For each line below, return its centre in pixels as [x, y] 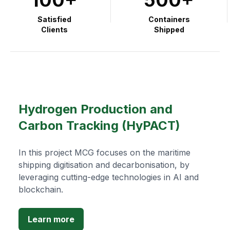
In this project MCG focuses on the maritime [104, 152]
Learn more [51, 219]
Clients [54, 29]
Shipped [169, 29]
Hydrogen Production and [95, 109]
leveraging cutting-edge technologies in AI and [109, 177]
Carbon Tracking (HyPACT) [99, 125]
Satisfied [54, 19]
